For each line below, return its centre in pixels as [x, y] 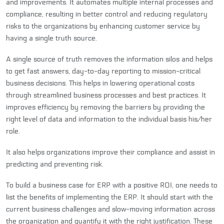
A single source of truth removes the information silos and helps [109, 59]
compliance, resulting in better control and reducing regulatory [107, 14]
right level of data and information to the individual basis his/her [109, 119]
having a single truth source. [51, 38]
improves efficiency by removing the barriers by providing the [105, 107]
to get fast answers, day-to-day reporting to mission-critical [103, 71]
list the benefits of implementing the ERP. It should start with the [109, 197]
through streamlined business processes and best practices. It [106, 95]
